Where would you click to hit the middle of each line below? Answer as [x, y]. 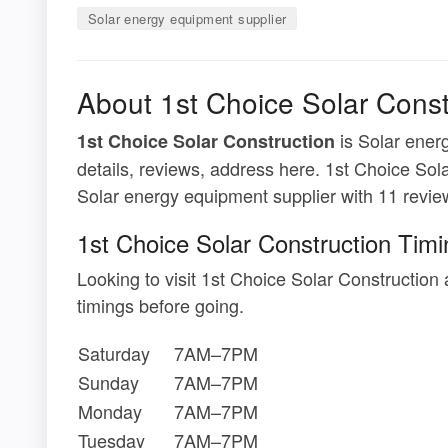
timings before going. [160, 305]
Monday [110, 411]
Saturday [114, 353]
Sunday [108, 382]
